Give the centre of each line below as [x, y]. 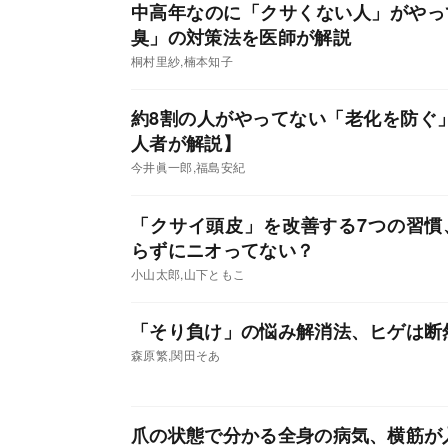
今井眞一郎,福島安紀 [188, 167]
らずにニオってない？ [223, 249]
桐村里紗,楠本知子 [182, 61]
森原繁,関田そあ [176, 355]
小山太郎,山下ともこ [188, 273]
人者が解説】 [186, 143]
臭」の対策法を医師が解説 [241, 37]
